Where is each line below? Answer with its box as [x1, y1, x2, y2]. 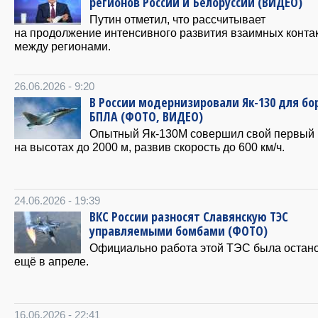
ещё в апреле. [14, 255, 89, 268]
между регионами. [14, 40, 111, 53]
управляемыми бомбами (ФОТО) [89, 222, 268, 240]
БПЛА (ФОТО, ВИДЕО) [89, 108, 203, 126]
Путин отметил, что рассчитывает [89, 13, 265, 26]
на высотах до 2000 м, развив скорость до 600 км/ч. [14, 141, 285, 154]
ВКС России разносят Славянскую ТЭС [89, 208, 288, 226]
